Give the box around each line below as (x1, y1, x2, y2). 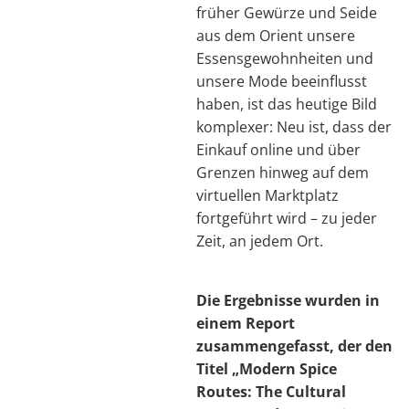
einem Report (196, 312, 295, 333)
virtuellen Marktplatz (196, 184, 339, 205)
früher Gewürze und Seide (196, 2, 377, 23)
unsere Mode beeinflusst (196, 70, 367, 91)
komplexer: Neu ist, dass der (196, 116, 392, 137)
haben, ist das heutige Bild (196, 93, 377, 114)
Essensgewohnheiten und (196, 47, 373, 68)
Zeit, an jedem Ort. (196, 230, 323, 251)
